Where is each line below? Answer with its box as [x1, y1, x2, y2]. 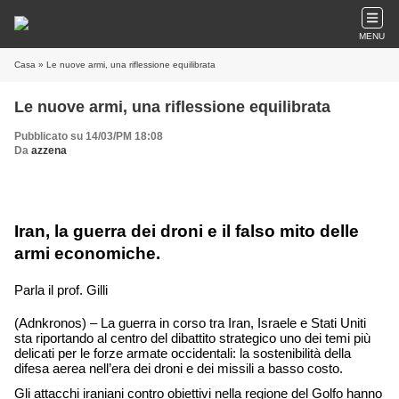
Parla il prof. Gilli [14, 283, 108, 297]
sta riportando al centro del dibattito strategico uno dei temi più [14, 331, 370, 346]
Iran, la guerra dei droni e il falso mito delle [14, 222, 359, 240]
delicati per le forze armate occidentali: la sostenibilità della [14, 346, 351, 361]
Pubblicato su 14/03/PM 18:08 [14, 130, 163, 142]
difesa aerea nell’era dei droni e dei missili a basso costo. [14, 362, 346, 376]
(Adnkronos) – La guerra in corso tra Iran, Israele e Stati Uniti [14, 316, 366, 330]
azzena [31, 144, 67, 157]
